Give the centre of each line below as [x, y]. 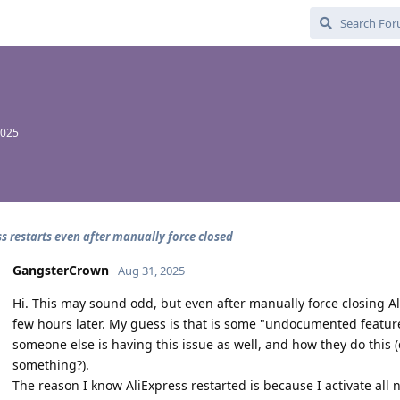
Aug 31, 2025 [151, 271]
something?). [51, 365]
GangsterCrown [61, 270]
